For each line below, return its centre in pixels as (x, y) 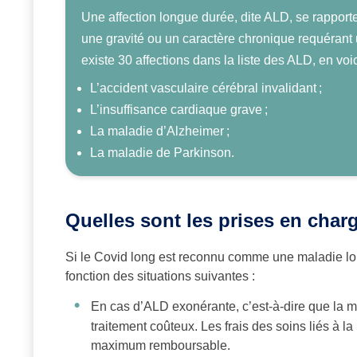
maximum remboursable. (161, 346)
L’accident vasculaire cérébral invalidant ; (206, 88)
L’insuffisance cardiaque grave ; (179, 110)
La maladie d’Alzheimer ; (160, 131)
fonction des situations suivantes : (160, 277)
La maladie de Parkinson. (162, 153)
